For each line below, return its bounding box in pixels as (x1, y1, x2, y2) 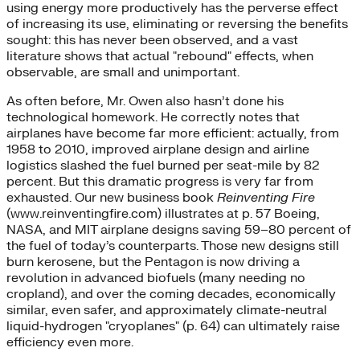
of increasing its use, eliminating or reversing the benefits (6, 15, 348, 32)
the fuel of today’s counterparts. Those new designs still (6, 237, 339, 254)
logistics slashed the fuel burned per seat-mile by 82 (6, 157, 320, 174)
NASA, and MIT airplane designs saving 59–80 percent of (6, 221, 351, 238)
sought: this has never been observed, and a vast (6, 31, 298, 48)
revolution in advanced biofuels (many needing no (6, 269, 305, 286)
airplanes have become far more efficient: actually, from (6, 125, 339, 141)
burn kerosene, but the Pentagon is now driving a (6, 253, 300, 270)
